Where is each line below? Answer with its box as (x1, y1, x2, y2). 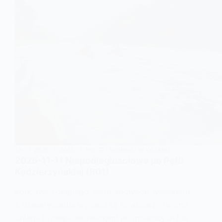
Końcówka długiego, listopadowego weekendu (15, 186, 190, 197)
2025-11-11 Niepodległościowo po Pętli (15, 155, 183, 166)
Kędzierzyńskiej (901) (15, 166, 109, 177)
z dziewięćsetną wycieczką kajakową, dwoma (15, 199, 188, 210)
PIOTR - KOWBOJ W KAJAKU (86, 146, 170, 154)
